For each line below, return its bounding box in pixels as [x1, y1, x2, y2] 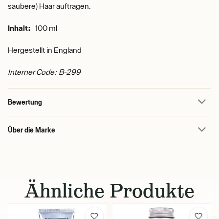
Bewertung [8, 98, 42, 106]
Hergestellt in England [8, 45, 82, 54]
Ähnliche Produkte [24, 178, 195, 203]
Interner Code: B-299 [8, 67, 81, 76]
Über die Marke [8, 126, 55, 134]
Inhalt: [8, 23, 31, 32]
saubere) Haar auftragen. [8, 1, 91, 10]
